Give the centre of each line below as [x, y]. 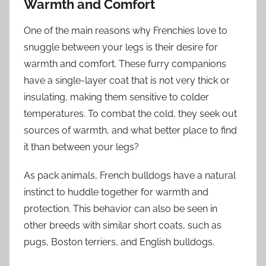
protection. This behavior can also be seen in [121, 209]
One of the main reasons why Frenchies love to [126, 31]
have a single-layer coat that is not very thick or [127, 81]
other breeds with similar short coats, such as [123, 226]
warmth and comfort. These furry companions [125, 64]
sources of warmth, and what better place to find [130, 131]
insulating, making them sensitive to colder [116, 97]
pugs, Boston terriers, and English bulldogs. [119, 242]
